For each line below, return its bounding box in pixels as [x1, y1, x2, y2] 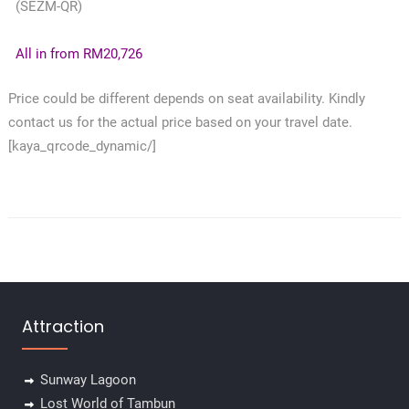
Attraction [21, 315, 104, 339]
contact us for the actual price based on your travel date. [7, 114, 352, 131]
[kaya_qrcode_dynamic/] [7, 138, 156, 155]
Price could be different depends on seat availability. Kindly [7, 90, 365, 108]
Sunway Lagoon [39, 372, 136, 389]
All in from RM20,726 [15, 46, 142, 63]
